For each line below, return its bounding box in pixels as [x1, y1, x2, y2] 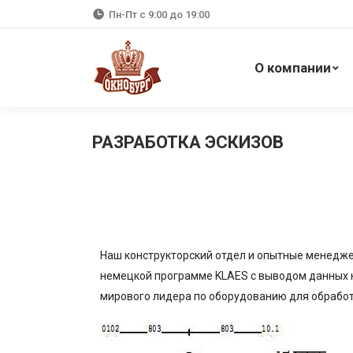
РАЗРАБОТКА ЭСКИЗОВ [92, 132, 284, 152]
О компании [254, 59, 331, 76]
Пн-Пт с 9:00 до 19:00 [109, 8, 210, 20]
